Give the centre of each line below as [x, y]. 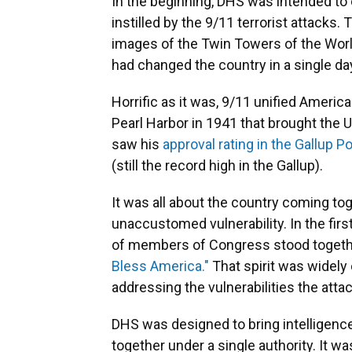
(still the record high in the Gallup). [217, 166]
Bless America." [160, 266]
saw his [137, 145]
